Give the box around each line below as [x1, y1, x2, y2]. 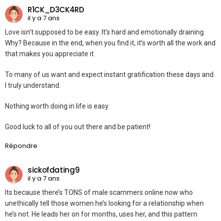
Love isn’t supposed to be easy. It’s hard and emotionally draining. [5, 28, 205, 37]
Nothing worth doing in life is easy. [5, 102, 110, 110]
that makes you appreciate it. [5, 50, 95, 58]
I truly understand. [5, 81, 61, 90]
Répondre [5, 141, 37, 151]
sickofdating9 [28, 164, 80, 175]
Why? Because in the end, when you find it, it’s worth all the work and [5, 39, 216, 47]
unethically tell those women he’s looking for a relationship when [5, 199, 204, 208]
